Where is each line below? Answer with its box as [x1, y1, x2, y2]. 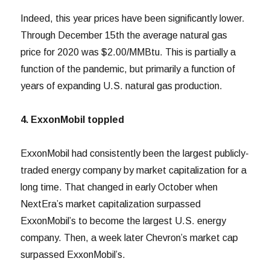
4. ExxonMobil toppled [20, 114, 125, 125]
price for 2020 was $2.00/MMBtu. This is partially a [20, 46, 236, 57]
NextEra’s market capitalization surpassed [20, 198, 201, 209]
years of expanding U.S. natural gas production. [20, 80, 223, 91]
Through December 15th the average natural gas [20, 30, 228, 40]
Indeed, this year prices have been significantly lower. [20, 13, 245, 24]
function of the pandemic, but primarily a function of [20, 63, 236, 74]
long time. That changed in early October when [20, 181, 218, 192]
